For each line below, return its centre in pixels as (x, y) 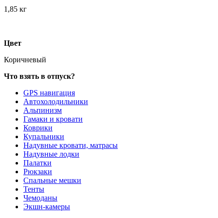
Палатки (37, 163)
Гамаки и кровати (53, 119)
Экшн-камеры (47, 207)
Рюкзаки (38, 172)
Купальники (44, 137)
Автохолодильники (56, 102)
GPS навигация (49, 93)
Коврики (38, 128)
